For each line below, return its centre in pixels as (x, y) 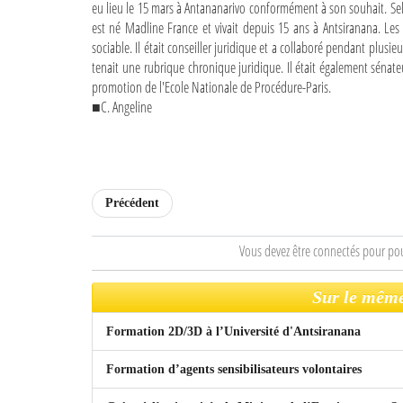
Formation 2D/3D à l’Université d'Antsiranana (233, 331)
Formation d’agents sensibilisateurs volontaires (234, 369)
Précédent (132, 203)
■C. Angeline (122, 107)
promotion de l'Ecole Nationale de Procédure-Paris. (211, 87)
